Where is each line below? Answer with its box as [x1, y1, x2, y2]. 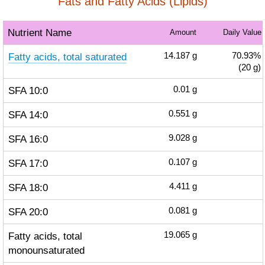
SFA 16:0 [8, 133, 48, 145]
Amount [169, 28, 196, 37]
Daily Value [222, 28, 261, 37]
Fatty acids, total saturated [8, 51, 127, 63]
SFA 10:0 [8, 85, 48, 96]
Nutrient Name [7, 27, 72, 38]
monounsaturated [8, 244, 85, 256]
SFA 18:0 [8, 182, 48, 193]
